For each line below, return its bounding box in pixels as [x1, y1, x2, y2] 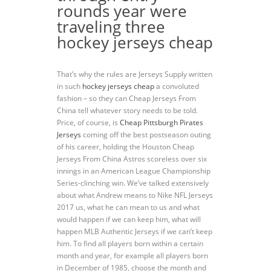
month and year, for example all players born [57, 250, 208, 261]
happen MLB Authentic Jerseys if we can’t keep [57, 226, 212, 237]
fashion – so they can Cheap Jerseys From [57, 93, 196, 103]
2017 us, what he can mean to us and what [57, 202, 200, 212]
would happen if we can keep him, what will [57, 214, 201, 224]
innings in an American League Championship [57, 166, 211, 176]
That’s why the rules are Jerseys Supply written [57, 69, 212, 79]
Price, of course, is [57, 117, 120, 128]
